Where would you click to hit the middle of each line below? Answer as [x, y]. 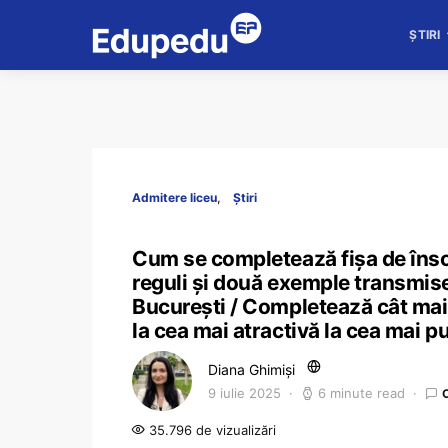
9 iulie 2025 [244, 393]
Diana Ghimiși [251, 369]
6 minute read [361, 393]
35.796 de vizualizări [210, 430]
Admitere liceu [174, 197]
